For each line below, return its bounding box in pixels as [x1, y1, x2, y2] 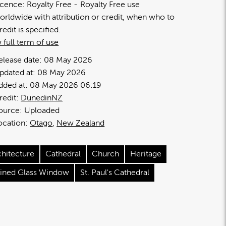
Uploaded [24, 105, 60, 115]
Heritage [130, 149, 162, 158]
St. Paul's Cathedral [80, 167, 150, 177]
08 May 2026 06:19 [30, 80, 102, 90]
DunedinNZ [21, 93, 63, 102]
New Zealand [56, 118, 105, 128]
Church [92, 149, 120, 158]
